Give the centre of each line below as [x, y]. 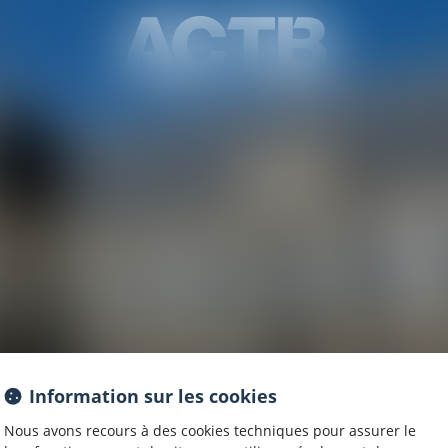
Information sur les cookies [153, 395]
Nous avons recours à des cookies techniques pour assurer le [210, 430]
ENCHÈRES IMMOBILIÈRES [267, 96]
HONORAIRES [73, 96]
